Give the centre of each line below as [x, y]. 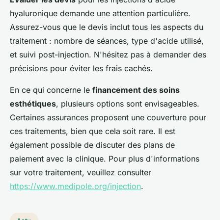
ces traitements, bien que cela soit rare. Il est [93, 131]
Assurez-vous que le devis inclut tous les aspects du [107, 27]
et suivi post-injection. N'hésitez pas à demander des [108, 55]
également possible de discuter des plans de [92, 145]
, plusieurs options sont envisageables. [128, 104]
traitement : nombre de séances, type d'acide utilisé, [107, 41]
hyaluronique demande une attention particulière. [100, 14]
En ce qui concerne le [51, 90]
